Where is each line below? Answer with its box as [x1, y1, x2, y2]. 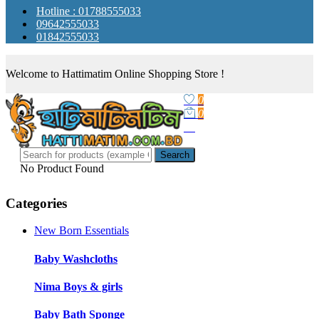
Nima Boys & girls [34, 280, 122, 293]
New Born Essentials [34, 224, 129, 237]
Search [160, 149, 189, 160]
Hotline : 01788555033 [36, 5, 141, 18]
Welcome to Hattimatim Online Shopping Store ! [6, 68, 224, 80]
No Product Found [20, 162, 104, 174]
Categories [6, 195, 67, 211]
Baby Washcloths [34, 252, 117, 265]
